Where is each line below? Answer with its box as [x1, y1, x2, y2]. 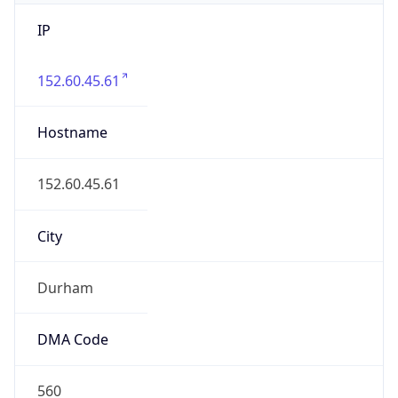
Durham [36, 277, 93, 298]
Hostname [36, 123, 107, 143]
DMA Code [36, 330, 108, 350]
